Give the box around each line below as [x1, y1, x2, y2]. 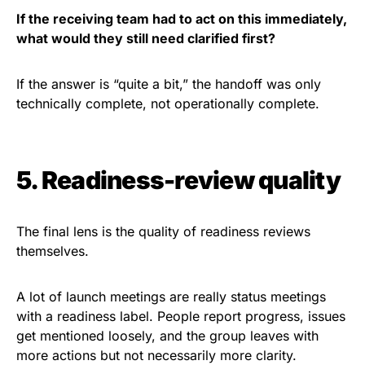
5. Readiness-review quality [16, 165, 341, 196]
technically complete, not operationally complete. [16, 95, 319, 112]
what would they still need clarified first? [16, 30, 275, 47]
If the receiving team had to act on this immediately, [16, 11, 347, 28]
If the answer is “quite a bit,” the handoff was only [16, 76, 321, 93]
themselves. [16, 243, 89, 260]
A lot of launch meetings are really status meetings [16, 288, 326, 306]
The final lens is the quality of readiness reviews [16, 223, 310, 240]
